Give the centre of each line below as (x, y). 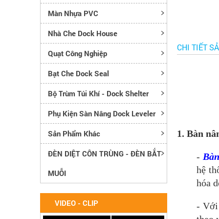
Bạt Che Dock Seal (78, 73)
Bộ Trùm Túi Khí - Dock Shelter (98, 93)
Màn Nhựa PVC (73, 13)
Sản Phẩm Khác (74, 133)
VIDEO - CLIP (77, 203)
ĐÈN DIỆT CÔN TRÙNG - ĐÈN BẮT (105, 153)
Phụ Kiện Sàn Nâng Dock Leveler (102, 113)
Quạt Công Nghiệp (77, 53)
